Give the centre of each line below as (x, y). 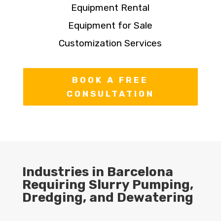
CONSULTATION (110, 94)
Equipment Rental (110, 8)
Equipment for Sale (110, 26)
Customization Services (110, 43)
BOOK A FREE (110, 80)
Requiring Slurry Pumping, (108, 185)
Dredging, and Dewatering (108, 198)
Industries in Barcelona (97, 172)
